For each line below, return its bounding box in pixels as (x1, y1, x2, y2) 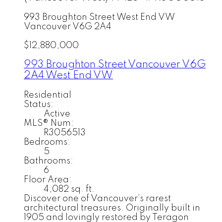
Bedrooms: (24, 137, 70, 147)
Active (44, 109, 70, 118)
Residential (24, 90, 71, 100)
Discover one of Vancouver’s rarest (24, 194, 171, 203)
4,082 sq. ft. (44, 184, 95, 194)
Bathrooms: (24, 156, 73, 166)
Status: (24, 100, 54, 109)
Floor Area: (24, 175, 72, 184)
